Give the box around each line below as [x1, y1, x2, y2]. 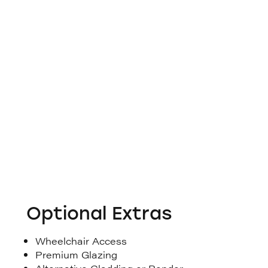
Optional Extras [26, 202, 173, 224]
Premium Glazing [35, 247, 118, 261]
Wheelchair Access [35, 233, 127, 248]
